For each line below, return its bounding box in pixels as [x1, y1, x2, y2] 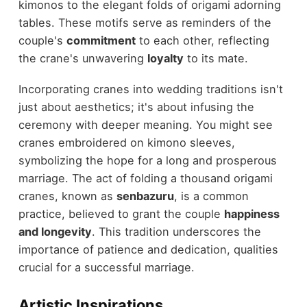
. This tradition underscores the [91, 224, 261, 238]
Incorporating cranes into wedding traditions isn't [18, 82, 283, 96]
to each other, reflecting [135, 34, 269, 48]
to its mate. [183, 51, 248, 66]
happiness [223, 206, 280, 221]
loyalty [147, 51, 184, 66]
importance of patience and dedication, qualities [18, 242, 278, 256]
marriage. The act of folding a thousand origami [18, 171, 273, 185]
